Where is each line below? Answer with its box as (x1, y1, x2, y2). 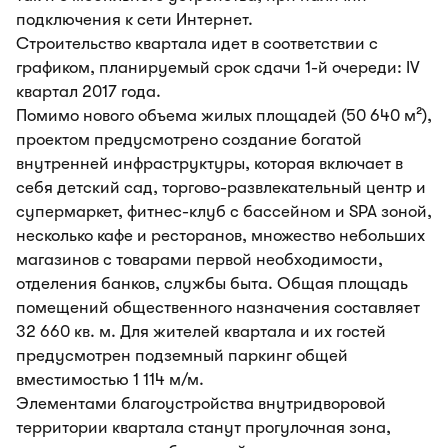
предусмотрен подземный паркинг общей (16, 346, 348, 365)
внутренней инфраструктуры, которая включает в (16, 154, 403, 173)
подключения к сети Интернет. (16, 10, 253, 29)
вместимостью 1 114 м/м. (16, 370, 204, 389)
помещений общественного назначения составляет (16, 298, 420, 317)
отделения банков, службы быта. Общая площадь (16, 274, 408, 293)
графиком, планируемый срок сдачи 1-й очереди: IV (16, 58, 420, 77)
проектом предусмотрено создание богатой (16, 130, 362, 149)
